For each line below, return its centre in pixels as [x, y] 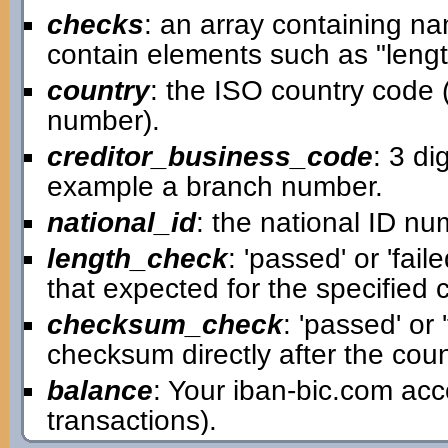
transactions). [131, 420]
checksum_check [164, 324]
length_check [137, 258]
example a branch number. [214, 186]
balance [99, 390]
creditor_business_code [209, 156]
